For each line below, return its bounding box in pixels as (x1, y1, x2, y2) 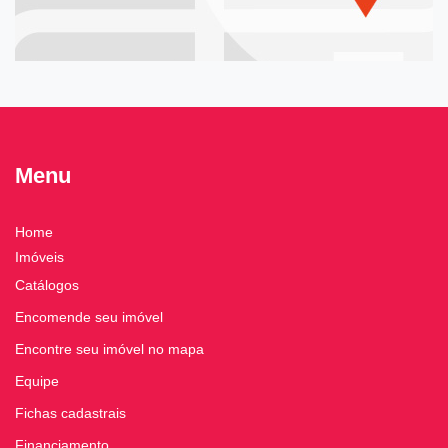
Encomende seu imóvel (15, 309, 163, 326)
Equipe (15, 373, 59, 390)
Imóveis (15, 249, 64, 266)
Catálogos (15, 277, 79, 294)
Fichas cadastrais (15, 405, 126, 422)
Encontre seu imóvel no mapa (15, 341, 204, 358)
